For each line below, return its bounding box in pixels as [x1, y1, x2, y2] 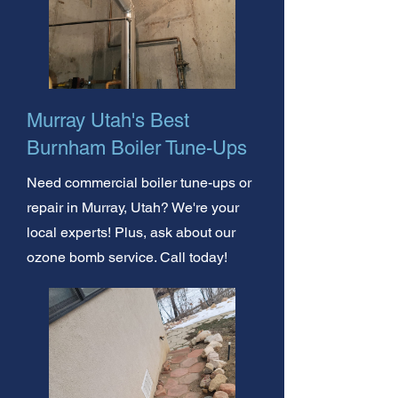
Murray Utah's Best [27, 108, 189, 131]
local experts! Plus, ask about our [27, 223, 235, 241]
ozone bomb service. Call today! [27, 248, 227, 266]
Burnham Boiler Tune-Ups [27, 136, 247, 159]
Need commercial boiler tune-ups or [27, 173, 251, 191]
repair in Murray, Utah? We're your [27, 198, 239, 216]
